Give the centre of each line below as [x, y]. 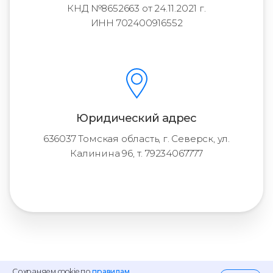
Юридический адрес [136, 118]
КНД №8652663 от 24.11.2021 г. [136, 8]
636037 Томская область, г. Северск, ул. [136, 139]
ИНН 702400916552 [136, 23]
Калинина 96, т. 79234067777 [136, 153]
